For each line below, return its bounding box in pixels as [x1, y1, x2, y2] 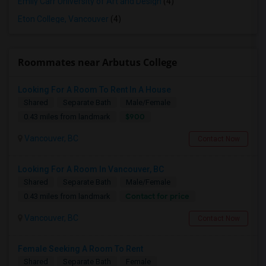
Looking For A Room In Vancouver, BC [18, 164, 164, 174]
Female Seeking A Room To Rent [18, 244, 143, 254]
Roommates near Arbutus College [18, 56, 177, 69]
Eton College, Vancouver [18, 14, 109, 24]
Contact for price [125, 191, 189, 201]
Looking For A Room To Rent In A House [18, 85, 171, 94]
